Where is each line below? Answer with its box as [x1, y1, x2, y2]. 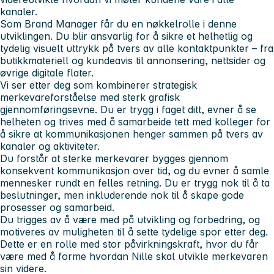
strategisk [153, 78, 197, 91]
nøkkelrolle [146, 17, 200, 30]
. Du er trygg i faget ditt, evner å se [95, 103, 256, 116]
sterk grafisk [122, 91, 180, 103]
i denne [200, 17, 237, 30]
